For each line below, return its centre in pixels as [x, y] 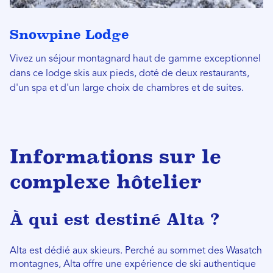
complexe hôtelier [106, 181]
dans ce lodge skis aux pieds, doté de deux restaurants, [129, 73]
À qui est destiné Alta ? [115, 219]
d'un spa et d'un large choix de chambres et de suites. [127, 88]
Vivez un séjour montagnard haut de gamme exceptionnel [135, 59]
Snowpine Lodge [69, 34]
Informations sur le [115, 156]
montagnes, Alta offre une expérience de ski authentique [133, 264]
